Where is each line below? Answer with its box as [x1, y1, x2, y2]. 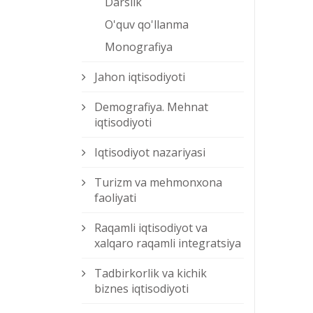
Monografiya [105, 39, 173, 55]
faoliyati [94, 190, 136, 206]
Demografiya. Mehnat [94, 99, 208, 115]
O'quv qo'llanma [105, 17, 189, 33]
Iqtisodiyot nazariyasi [94, 145, 205, 161]
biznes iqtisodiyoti [94, 281, 189, 297]
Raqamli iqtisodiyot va [94, 220, 208, 236]
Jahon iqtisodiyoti [94, 69, 185, 85]
